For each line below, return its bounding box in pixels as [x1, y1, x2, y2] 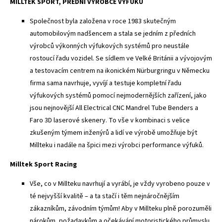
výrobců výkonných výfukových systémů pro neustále [30, 41, 189, 51]
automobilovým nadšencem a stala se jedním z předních [30, 28, 196, 39]
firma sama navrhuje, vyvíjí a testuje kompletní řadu [30, 78, 181, 88]
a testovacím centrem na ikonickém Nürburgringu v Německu [30, 65, 210, 76]
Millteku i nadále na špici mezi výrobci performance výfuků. [30, 140, 204, 150]
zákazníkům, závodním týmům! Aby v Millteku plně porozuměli [30, 203, 212, 214]
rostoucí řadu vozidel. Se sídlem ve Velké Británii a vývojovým [30, 53, 212, 63]
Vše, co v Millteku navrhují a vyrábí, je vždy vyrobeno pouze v [30, 178, 210, 189]
